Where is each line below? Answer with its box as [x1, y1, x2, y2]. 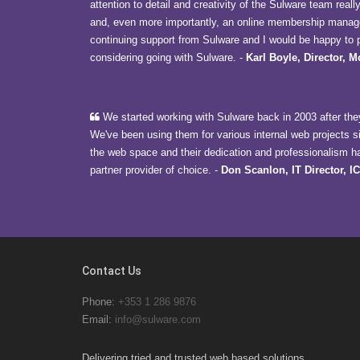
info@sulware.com [115, 313, 201, 325]
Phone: [82, 296, 118, 308]
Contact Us [82, 264, 141, 277]
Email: [82, 313, 115, 325]
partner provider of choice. [90, 164, 211, 176]
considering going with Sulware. [90, 51, 236, 63]
